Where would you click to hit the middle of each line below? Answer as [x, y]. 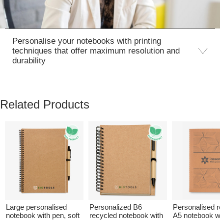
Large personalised [36, 207]
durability [29, 60]
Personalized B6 [116, 207]
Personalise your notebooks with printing [87, 41]
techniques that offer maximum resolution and [96, 51]
